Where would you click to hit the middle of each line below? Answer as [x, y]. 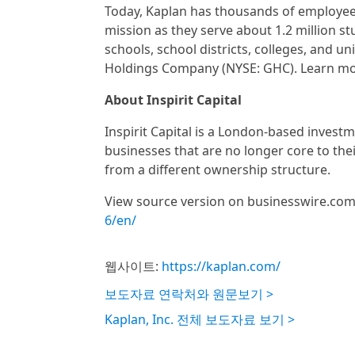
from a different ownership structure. [218, 170]
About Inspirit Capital [173, 100]
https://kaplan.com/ [221, 266]
